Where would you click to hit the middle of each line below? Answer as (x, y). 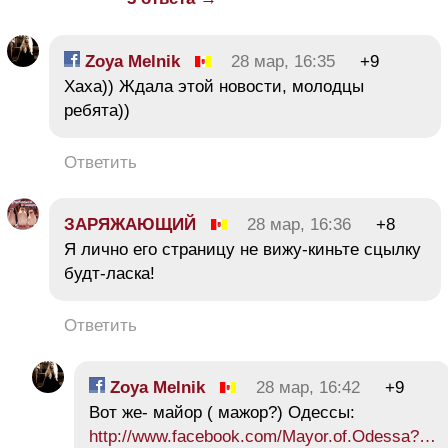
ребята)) (97, 110)
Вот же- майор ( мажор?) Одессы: (222, 412)
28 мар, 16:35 (283, 61)
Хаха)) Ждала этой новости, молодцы (214, 86)
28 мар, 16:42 (308, 387)
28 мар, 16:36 (299, 224)
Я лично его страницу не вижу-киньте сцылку (242, 249)
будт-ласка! (109, 273)
